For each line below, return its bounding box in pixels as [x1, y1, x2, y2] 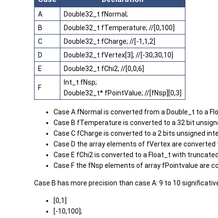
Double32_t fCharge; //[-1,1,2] [64, 37, 155, 46]
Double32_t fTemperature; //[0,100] [64, 24, 175, 32]
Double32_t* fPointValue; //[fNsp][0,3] [64, 89, 182, 97]
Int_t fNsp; [64, 78, 97, 87]
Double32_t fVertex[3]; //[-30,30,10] [64, 51, 173, 59]
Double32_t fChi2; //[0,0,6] [64, 65, 144, 73]
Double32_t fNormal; [64, 10, 128, 18]
